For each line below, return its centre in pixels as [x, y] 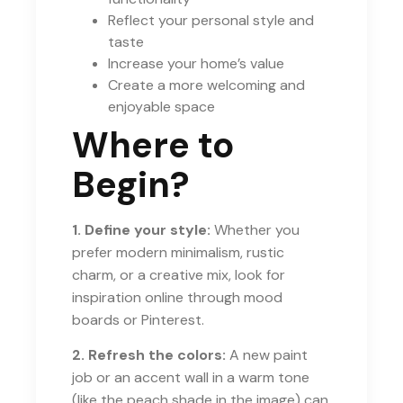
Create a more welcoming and [207, 85]
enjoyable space [162, 106]
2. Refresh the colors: [149, 355]
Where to [153, 144]
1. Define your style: [142, 229]
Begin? [131, 184]
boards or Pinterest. [139, 319]
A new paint [267, 355]
